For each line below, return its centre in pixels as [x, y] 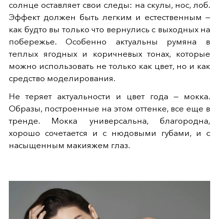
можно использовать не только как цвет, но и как [109, 66]
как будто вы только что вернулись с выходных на [109, 30]
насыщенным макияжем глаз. [69, 145]
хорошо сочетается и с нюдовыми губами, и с [109, 133]
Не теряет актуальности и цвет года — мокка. [109, 97]
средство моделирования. [62, 78]
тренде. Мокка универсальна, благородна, [109, 121]
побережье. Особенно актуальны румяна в [109, 42]
